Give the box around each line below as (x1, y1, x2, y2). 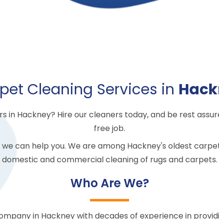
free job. (94, 123, 125, 134)
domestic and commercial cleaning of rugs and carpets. (1, 154, 218, 165)
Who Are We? (70, 175, 149, 191)
